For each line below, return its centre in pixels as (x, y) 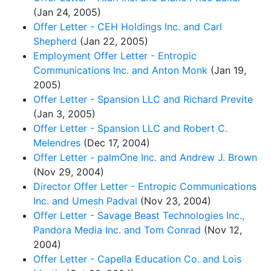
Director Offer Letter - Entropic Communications (145, 186)
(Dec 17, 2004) (115, 142)
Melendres (57, 142)
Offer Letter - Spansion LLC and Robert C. (130, 128)
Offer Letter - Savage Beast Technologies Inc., (139, 215)
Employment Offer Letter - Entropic (115, 55)
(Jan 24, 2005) (67, 12)
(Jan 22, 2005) (113, 41)
